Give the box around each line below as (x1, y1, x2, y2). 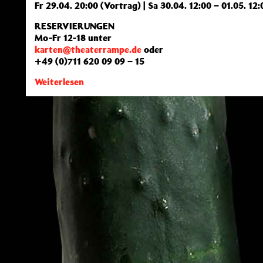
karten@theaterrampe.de (35, 43, 141, 55)
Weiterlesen (35, 76, 84, 87)
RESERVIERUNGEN (35, 20, 114, 32)
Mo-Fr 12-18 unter (35, 32, 112, 43)
